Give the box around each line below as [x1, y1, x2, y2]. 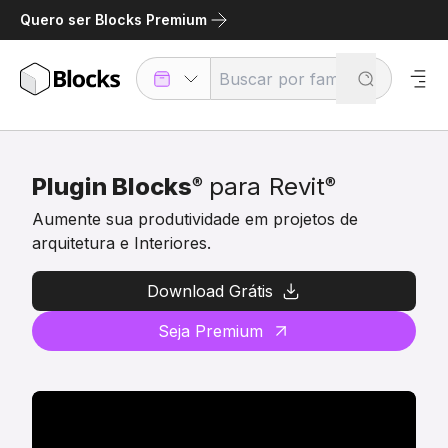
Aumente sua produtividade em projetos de [32, 209, 358, 229]
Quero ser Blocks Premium [20, 11, 207, 28]
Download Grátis [147, 281, 273, 301]
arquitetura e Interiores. [32, 233, 211, 253]
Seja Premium [157, 321, 263, 341]
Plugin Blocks [32, 172, 192, 201]
